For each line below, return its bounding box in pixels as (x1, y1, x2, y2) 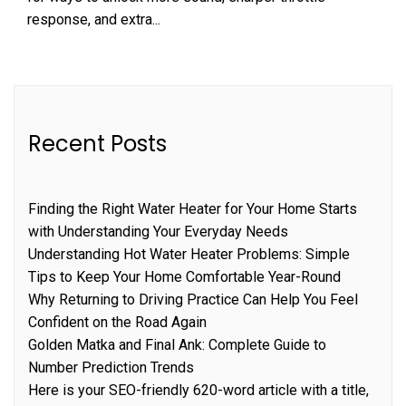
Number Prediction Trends (28, 358, 194, 376)
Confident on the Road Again (28, 313, 207, 331)
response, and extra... (27, 10, 160, 28)
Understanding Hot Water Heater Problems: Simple (28, 245, 350, 263)
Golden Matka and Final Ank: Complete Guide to (28, 335, 326, 353)
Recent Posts (28, 128, 167, 159)
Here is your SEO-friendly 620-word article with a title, (28, 381, 369, 399)
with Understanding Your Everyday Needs (28, 222, 288, 240)
